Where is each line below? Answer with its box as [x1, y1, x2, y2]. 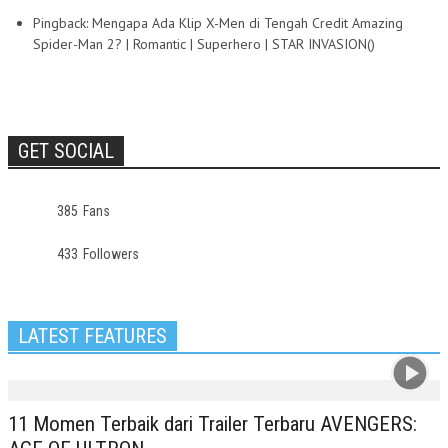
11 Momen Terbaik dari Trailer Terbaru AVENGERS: [8, 411, 417, 436]
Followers [83, 245, 139, 262]
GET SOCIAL [18, 138, 114, 163]
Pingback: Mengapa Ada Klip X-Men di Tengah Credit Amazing [33, 14, 403, 32]
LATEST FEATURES [18, 323, 167, 348]
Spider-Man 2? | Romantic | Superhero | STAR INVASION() [33, 35, 375, 53]
